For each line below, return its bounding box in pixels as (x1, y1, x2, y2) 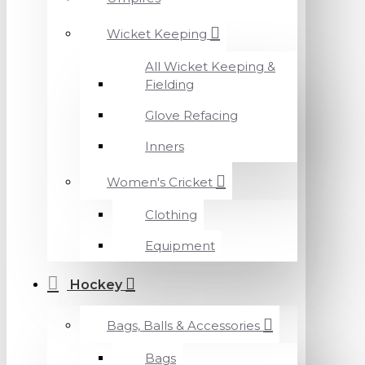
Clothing (145, 207, 197, 222)
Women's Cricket (107, 174, 213, 190)
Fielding (145, 77, 194, 92)
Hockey (70, 277, 122, 292)
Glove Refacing (145, 108, 238, 123)
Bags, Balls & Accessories (107, 318, 260, 333)
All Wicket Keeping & (145, 59, 275, 74)
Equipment (145, 238, 215, 253)
